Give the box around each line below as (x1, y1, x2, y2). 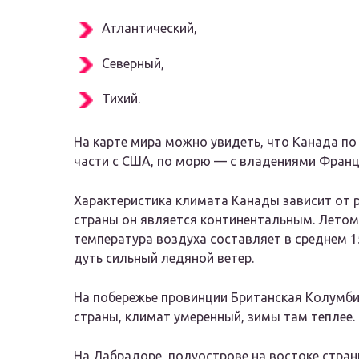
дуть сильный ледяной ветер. (74, 251, 254, 266)
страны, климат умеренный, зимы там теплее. (74, 309, 355, 325)
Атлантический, (102, 21, 197, 36)
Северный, (102, 56, 164, 71)
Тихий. (102, 91, 140, 107)
